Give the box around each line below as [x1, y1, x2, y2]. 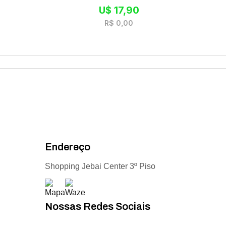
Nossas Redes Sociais [45, 201, 151, 212]
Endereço [45, 141, 91, 152]
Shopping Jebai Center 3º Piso [45, 162, 156, 171]
